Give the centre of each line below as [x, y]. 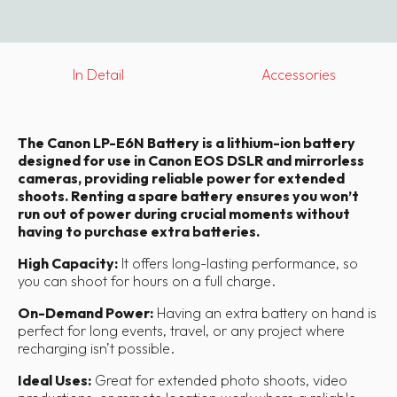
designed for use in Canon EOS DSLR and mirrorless [191, 160]
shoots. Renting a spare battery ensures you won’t [188, 195]
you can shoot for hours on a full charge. [147, 280]
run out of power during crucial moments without [184, 213]
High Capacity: [68, 263]
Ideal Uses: [54, 380]
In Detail [98, 74]
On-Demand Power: [86, 312]
